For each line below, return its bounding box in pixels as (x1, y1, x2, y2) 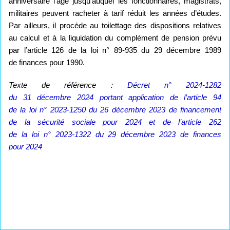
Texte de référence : (9, 80, 113, 89)
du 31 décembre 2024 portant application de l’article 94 (9, 92, 221, 102)
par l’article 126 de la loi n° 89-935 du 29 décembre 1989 (9, 45, 221, 54)
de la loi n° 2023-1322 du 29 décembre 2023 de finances (9, 129, 221, 139)
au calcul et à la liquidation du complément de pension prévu (9, 33, 221, 42)
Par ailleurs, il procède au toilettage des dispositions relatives (9, 21, 221, 30)
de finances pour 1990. (9, 57, 85, 67)
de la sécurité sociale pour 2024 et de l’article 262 (9, 117, 221, 126)
